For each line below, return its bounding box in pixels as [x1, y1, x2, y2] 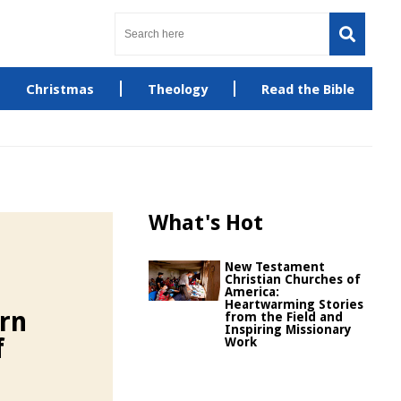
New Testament [225, 260, 325, 274]
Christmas [25, 81, 94, 98]
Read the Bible [260, 81, 354, 98]
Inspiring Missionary [225, 322, 352, 337]
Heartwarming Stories [225, 297, 363, 311]
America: [225, 285, 279, 299]
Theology [147, 81, 208, 98]
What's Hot [149, 210, 263, 235]
